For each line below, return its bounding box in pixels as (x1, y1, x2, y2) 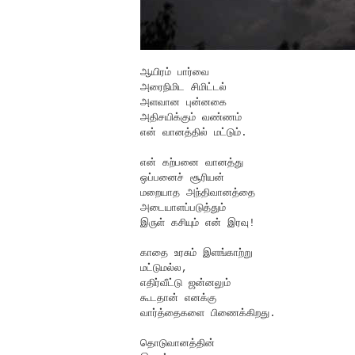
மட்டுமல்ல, (140, 262, 188, 275)
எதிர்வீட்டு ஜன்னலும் (140, 277, 231, 290)
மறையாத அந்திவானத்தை (140, 187, 255, 200)
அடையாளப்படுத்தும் (140, 202, 226, 215)
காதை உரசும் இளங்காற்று (140, 247, 253, 260)
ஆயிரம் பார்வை (140, 67, 209, 79)
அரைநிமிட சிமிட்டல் (140, 82, 227, 94)
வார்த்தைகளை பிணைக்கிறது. (140, 307, 276, 320)
